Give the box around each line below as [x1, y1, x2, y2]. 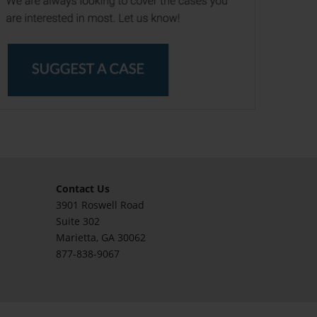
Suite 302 [56, 214, 100, 228]
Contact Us [56, 181, 110, 195]
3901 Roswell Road [56, 197, 144, 212]
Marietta [56, 230, 96, 244]
